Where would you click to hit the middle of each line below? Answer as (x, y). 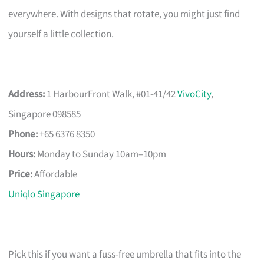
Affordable (55, 174)
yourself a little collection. (61, 34)
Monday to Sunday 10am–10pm (101, 154)
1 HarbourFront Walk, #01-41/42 (111, 94)
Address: (27, 94)
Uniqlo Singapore (44, 194)
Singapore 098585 (45, 114)
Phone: (23, 134)
